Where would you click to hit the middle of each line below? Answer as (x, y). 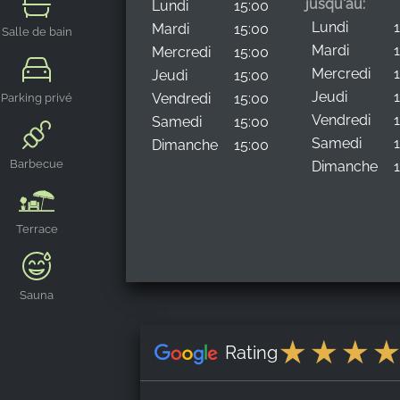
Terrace (37, 229)
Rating (251, 352)
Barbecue (37, 163)
